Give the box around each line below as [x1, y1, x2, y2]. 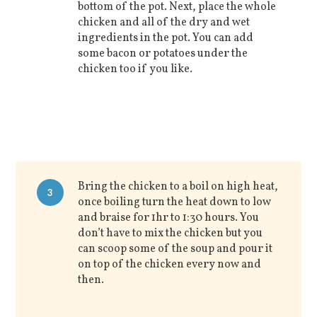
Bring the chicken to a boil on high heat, [78, 178, 279, 195]
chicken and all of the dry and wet [78, 14, 250, 30]
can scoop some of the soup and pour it [78, 241, 273, 257]
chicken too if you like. [78, 61, 193, 77]
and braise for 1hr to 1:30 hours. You [78, 209, 260, 226]
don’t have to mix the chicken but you [78, 225, 263, 241]
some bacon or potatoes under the [78, 45, 248, 62]
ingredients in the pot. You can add [78, 30, 254, 46]
